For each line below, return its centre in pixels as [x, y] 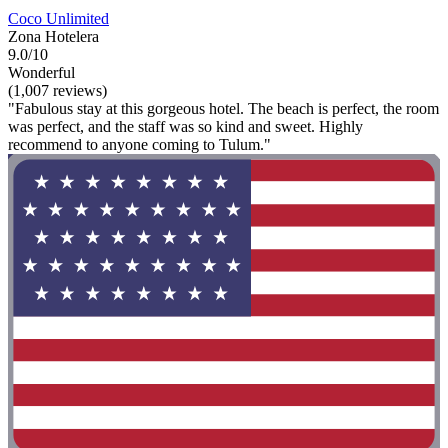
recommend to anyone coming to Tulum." [139, 145]
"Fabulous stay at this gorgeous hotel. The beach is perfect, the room [223, 109]
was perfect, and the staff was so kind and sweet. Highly [185, 127]
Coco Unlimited [58, 19]
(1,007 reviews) [57, 91]
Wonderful [41, 73]
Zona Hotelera [53, 37]
